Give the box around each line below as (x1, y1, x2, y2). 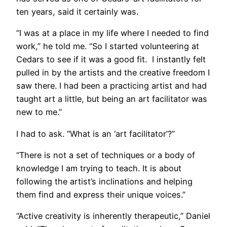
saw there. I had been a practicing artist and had (16, 81, 207, 91)
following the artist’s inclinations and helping (16, 176, 193, 186)
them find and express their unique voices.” (16, 189, 185, 200)
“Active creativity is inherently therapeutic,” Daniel (16, 211, 210, 221)
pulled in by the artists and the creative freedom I (16, 67, 210, 78)
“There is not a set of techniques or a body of (16, 149, 195, 160)
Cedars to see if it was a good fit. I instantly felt (16, 54, 206, 65)
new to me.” (16, 107, 62, 118)
